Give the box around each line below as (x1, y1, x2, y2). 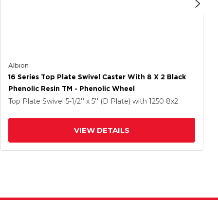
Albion (8, 61, 29, 69)
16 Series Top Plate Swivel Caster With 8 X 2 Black (8, 73, 186, 81)
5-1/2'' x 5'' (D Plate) (66, 97, 132, 106)
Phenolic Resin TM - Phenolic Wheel (8, 85, 135, 92)
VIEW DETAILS (74, 126, 129, 135)
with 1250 (132, 97, 166, 106)
